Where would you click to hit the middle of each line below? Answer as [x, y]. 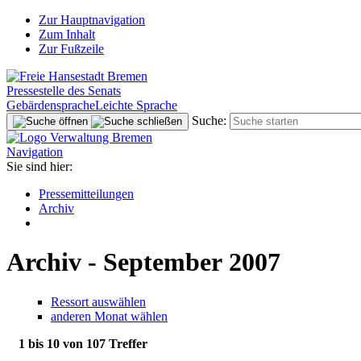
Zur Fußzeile [71, 49]
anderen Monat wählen [109, 316]
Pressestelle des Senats [64, 91]
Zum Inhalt [67, 34]
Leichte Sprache [136, 105]
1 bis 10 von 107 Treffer [83, 343]
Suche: [209, 120]
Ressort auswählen [98, 301]
